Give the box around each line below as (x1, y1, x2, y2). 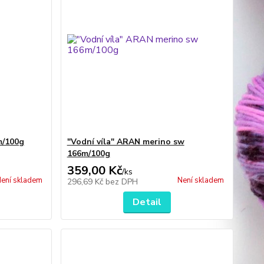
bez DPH (105, 176, 138, 187)
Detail (132, 196, 161, 209)
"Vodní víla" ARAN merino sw (67, 136, 184, 147)
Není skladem (177, 175, 224, 186)
